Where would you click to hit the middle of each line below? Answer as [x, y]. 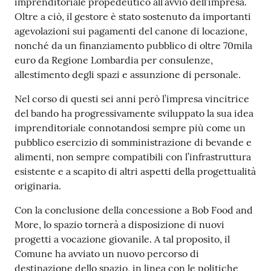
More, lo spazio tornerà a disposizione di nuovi [119, 224]
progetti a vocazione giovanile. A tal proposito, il [122, 239]
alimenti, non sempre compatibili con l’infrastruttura [133, 156]
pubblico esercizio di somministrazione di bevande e [133, 142]
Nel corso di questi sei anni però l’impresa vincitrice [132, 98]
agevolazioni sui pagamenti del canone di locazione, [131, 31]
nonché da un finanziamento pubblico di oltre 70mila [133, 45]
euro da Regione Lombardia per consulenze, [114, 60]
